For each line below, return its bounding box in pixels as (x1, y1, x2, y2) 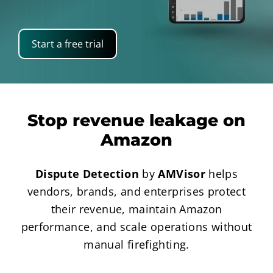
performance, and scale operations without (21, 219, 252, 234)
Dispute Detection (35, 166, 139, 181)
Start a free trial (31, 37, 104, 51)
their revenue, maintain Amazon (51, 202, 222, 216)
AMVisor (158, 166, 205, 181)
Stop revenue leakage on (27, 110, 246, 130)
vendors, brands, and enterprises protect (27, 184, 246, 199)
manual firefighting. (83, 237, 190, 252)
